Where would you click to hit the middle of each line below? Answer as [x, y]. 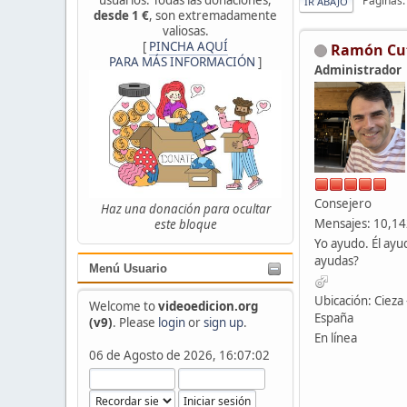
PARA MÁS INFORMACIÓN [182, 61]
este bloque [185, 225]
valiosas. [185, 30]
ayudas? [337, 260]
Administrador [358, 69]
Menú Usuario [128, 268]
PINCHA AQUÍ [189, 46]
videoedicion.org [208, 306]
